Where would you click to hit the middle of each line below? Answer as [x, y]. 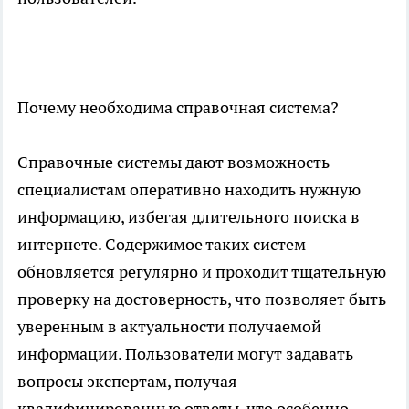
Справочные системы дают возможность [173, 162]
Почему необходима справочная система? [178, 107]
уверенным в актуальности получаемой [169, 326]
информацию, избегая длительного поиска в [189, 216]
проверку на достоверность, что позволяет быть [202, 299]
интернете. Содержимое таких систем [162, 244]
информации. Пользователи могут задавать [185, 353]
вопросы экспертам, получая [127, 381]
